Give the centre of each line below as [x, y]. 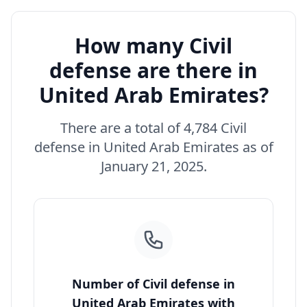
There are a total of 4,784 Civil [153, 128]
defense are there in [153, 70]
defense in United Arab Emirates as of [153, 147]
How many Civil [153, 46]
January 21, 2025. [153, 166]
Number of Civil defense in [153, 284]
